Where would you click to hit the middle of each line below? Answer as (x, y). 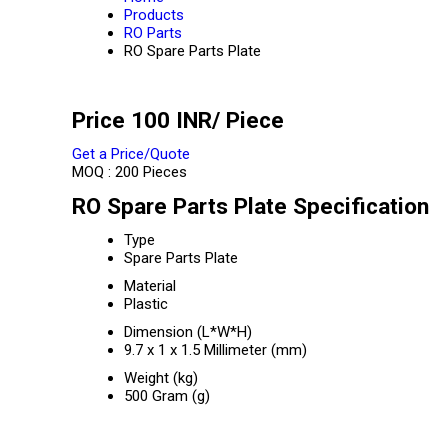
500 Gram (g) (167, 396)
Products (154, 15)
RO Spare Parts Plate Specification (250, 206)
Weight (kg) (161, 378)
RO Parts (153, 33)
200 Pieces (151, 172)
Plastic (146, 304)
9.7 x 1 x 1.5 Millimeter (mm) (215, 350)
